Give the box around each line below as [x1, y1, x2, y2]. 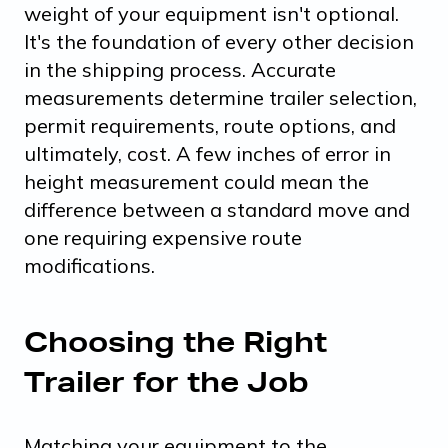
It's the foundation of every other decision [24, 28, 414, 54]
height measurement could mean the [24, 168, 369, 194]
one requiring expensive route [24, 224, 302, 250]
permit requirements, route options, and [24, 112, 396, 138]
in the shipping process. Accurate [24, 56, 336, 82]
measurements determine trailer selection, [24, 84, 417, 110]
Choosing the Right [24, 323, 327, 359]
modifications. [24, 252, 155, 278]
